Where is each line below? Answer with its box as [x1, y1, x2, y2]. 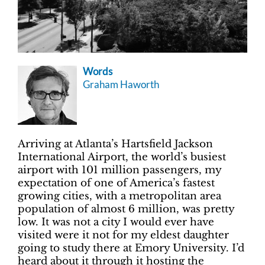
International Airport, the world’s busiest [18, 150, 226, 163]
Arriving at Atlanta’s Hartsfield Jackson [18, 137, 213, 150]
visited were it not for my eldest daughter [18, 228, 229, 241]
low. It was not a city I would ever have [18, 215, 214, 228]
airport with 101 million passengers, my [18, 163, 221, 176]
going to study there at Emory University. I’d [18, 241, 244, 254]
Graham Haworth [83, 77, 159, 91]
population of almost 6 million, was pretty [18, 202, 234, 215]
